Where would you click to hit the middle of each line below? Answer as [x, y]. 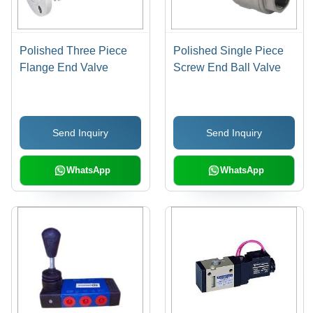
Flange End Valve [64, 67]
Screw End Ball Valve [227, 67]
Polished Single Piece [229, 50]
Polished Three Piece [74, 50]
